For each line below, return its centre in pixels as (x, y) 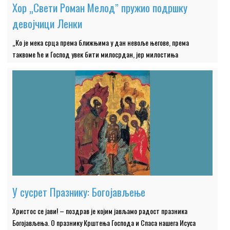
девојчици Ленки (47, 24)
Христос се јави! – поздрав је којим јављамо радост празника (100, 211)
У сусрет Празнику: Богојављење (79, 192)
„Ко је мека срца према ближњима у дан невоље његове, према (101, 43)
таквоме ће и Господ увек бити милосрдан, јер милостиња (95, 54)
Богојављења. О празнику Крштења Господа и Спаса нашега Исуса (104, 223)
